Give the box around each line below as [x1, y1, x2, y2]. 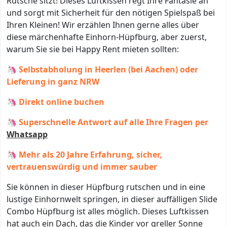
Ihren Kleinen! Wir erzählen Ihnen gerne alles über [7, 19, 199, 30]
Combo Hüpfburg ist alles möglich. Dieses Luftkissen [7, 205, 209, 217]
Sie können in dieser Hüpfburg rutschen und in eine [7, 181, 205, 193]
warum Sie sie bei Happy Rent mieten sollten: [7, 43, 179, 55]
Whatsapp [7, 128, 48, 140]
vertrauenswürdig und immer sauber [7, 161, 157, 172]
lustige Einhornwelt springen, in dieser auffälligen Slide [7, 193, 217, 205]
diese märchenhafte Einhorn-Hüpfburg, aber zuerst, [7, 31, 207, 43]
